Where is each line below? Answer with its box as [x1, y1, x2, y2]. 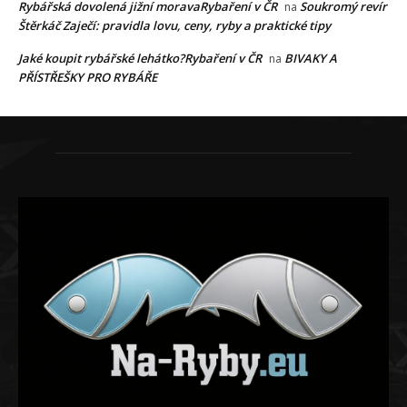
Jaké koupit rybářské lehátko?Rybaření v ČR [18, 50, 262, 67]
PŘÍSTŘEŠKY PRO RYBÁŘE [18, 69, 157, 86]
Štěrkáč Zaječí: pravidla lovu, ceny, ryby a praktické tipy [18, 17, 331, 35]
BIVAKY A [284, 50, 337, 67]
